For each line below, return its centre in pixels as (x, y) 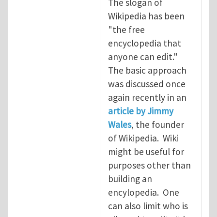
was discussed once (147, 84)
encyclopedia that (145, 43)
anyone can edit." (144, 56)
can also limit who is (148, 206)
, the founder (158, 124)
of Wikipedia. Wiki (143, 138)
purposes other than (149, 165)
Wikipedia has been (146, 16)
